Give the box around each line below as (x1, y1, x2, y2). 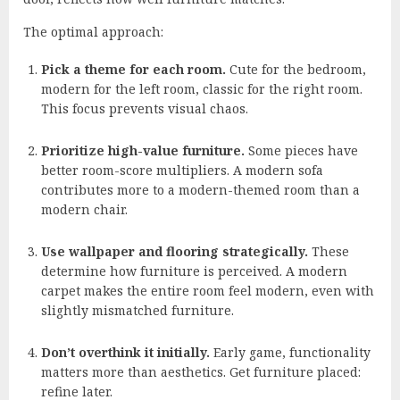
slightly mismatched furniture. (41, 301, 234, 319)
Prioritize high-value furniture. (41, 141, 245, 159)
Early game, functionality (210, 343, 371, 361)
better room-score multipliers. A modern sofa (41, 161, 323, 179)
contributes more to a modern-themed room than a (41, 180, 360, 198)
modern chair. (41, 200, 128, 218)
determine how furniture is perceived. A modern (41, 262, 347, 279)
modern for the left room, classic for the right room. (41, 79, 362, 97)
